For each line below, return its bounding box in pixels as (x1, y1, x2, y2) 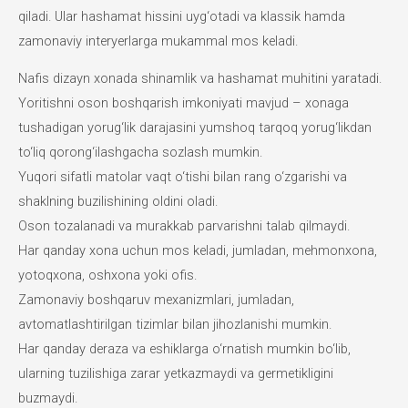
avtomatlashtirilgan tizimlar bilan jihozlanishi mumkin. (18, 316, 331, 333)
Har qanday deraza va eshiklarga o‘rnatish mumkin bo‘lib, (18, 341, 351, 358)
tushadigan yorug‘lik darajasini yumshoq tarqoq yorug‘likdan (18, 119, 372, 137)
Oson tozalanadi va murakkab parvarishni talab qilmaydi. (18, 218, 350, 235)
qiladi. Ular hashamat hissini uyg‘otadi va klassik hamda (18, 7, 345, 25)
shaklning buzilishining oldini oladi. (18, 193, 218, 210)
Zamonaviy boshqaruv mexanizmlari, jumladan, (18, 291, 294, 309)
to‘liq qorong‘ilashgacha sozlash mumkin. (18, 144, 262, 161)
